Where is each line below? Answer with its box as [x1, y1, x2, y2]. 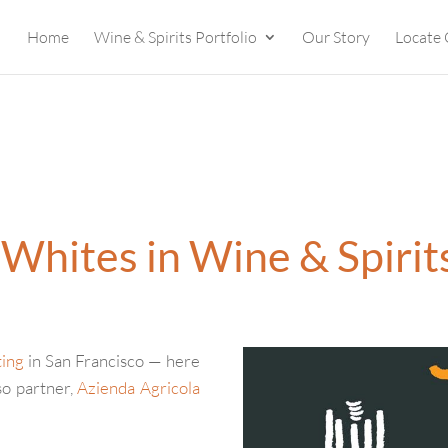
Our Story [302, 27, 370, 47]
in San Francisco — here [23, 350, 200, 372]
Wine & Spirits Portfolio [94, 27, 257, 47]
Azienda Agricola [77, 377, 200, 399]
